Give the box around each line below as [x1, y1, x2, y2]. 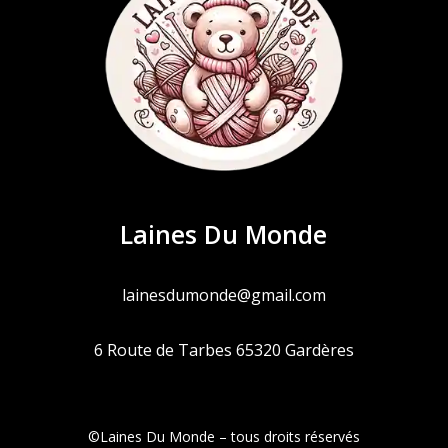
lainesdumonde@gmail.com [121, 283, 326, 306]
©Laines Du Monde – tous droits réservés [88, 426, 360, 446]
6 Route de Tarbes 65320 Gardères [93, 339, 354, 362]
